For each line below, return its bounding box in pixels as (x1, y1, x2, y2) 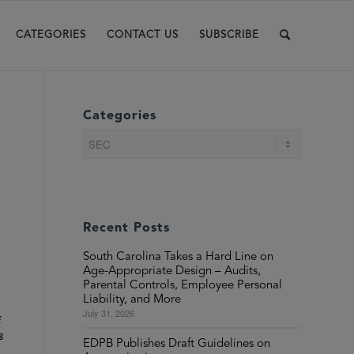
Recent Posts (83, 222, 171, 235)
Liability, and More (83, 294, 182, 306)
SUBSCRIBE (199, 30, 259, 40)
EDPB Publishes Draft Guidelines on (83, 338, 271, 350)
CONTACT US (107, 30, 179, 40)
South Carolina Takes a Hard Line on (83, 251, 274, 263)
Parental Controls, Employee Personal (83, 280, 283, 292)
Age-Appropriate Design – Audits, (83, 265, 262, 277)
